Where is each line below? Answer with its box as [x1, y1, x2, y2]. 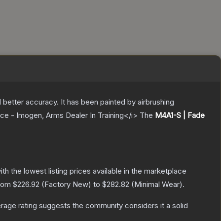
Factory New [44, 180, 88, 189]
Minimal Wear [134, 180, 180, 189]
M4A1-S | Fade [155, 110, 205, 120]
